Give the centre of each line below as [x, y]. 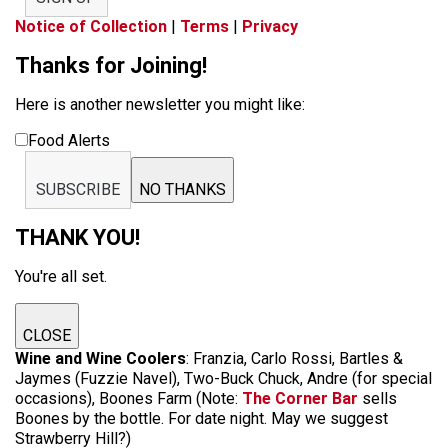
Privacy [270, 26]
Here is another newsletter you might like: [160, 104]
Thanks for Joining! [111, 65]
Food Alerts [69, 140]
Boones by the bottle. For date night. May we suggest [201, 418]
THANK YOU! [77, 237]
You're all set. [61, 276]
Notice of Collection [91, 26]
